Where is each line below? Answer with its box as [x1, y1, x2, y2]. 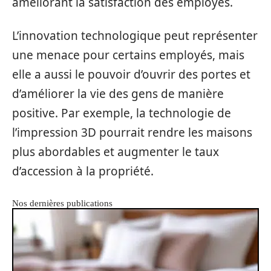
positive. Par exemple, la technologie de [12, 105, 231, 121]
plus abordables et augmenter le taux [12, 143, 219, 160]
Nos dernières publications [12, 198, 113, 208]
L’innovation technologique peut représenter [12, 27, 258, 44]
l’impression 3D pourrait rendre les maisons [12, 124, 252, 140]
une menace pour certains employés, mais [12, 47, 244, 63]
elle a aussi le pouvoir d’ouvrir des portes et [12, 66, 250, 82]
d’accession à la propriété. [12, 163, 154, 179]
